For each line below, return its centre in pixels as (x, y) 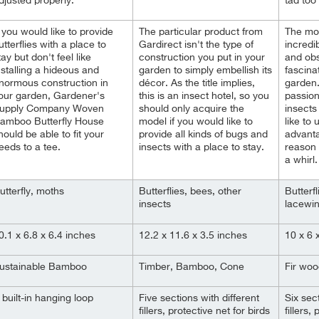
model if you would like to (196, 122)
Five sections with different (199, 298)
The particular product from (201, 32)
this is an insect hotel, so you (204, 96)
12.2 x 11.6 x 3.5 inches (193, 236)
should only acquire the (192, 109)
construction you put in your (202, 58)
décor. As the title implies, (197, 83)
